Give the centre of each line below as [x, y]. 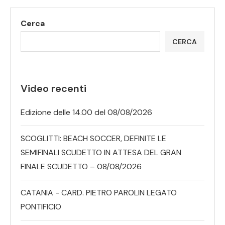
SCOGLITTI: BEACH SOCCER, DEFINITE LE [93, 139]
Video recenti [53, 89]
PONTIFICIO [41, 207]
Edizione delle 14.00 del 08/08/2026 [86, 113]
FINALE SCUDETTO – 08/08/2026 [81, 167]
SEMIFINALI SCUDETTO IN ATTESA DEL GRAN [101, 153]
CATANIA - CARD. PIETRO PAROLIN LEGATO [99, 193]
